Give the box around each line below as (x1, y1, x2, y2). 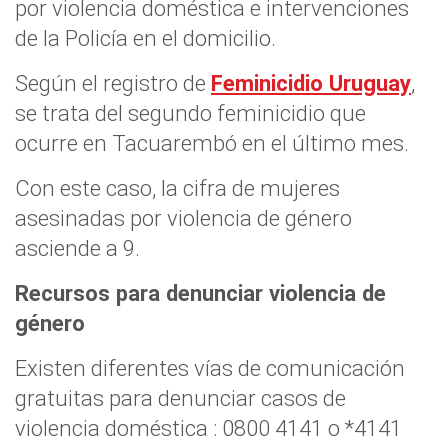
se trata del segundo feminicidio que (15, 99, 366, 126)
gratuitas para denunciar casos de (15, 384, 346, 411)
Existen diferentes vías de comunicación (15, 354, 405, 381)
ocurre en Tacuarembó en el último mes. (15, 129, 409, 156)
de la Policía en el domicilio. (15, 24, 276, 51)
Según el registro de (15, 69, 211, 96)
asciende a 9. (15, 234, 140, 261)
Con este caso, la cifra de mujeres (15, 174, 340, 201)
